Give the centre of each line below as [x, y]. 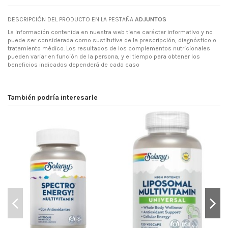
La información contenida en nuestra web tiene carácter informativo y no [110, 32]
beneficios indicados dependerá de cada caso [74, 65]
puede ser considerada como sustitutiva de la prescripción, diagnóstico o [112, 40]
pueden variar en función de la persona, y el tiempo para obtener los [104, 57]
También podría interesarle [53, 97]
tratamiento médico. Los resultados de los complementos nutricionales [109, 49]
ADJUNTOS [151, 19]
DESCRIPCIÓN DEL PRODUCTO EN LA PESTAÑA [71, 19]
